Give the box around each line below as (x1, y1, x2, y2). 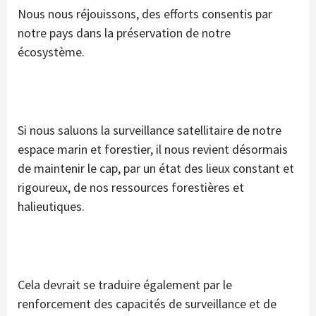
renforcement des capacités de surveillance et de (18, 296, 276, 312)
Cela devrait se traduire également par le (18, 276, 232, 293)
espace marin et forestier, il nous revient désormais (18, 141, 288, 158)
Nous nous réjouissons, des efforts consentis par (18, 6, 272, 23)
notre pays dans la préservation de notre (18, 25, 231, 42)
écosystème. (18, 44, 85, 61)
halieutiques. (18, 198, 85, 215)
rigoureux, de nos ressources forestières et (18, 179, 244, 196)
